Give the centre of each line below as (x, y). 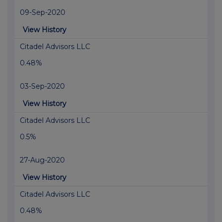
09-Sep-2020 (43, 13)
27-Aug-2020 (42, 160)
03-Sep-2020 (42, 86)
